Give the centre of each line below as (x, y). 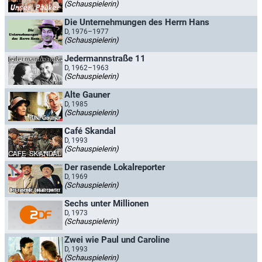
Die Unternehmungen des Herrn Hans (137, 22)
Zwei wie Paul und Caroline (117, 240)
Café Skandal (90, 131)
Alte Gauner (87, 95)
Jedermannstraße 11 (105, 58)
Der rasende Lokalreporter (115, 167)
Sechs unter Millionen (106, 204)
